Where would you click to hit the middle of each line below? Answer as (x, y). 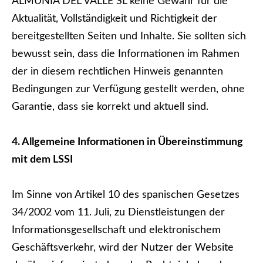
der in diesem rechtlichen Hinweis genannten (117, 72)
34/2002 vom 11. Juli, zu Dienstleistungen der (118, 213)
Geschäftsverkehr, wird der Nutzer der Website (123, 248)
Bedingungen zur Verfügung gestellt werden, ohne (128, 89)
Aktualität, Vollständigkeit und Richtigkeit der (114, 19)
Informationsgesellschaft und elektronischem (116, 230)
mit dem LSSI (42, 160)
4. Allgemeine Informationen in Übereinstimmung (127, 142)
